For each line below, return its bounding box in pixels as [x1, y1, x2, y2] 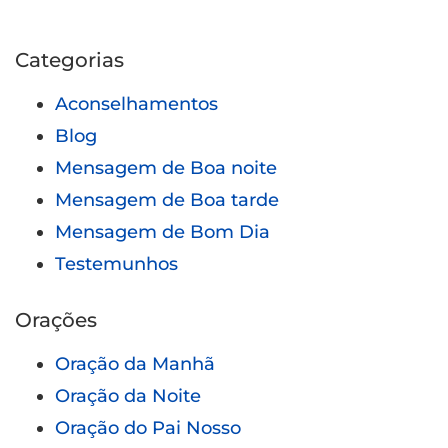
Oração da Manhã [55, 352, 215, 375]
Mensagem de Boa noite [55, 156, 277, 179]
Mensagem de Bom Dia [55, 220, 270, 243]
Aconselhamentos [55, 92, 218, 115]
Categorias [15, 47, 124, 72]
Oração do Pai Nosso [55, 416, 241, 439]
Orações [15, 307, 97, 332]
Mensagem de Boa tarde [55, 188, 279, 211]
